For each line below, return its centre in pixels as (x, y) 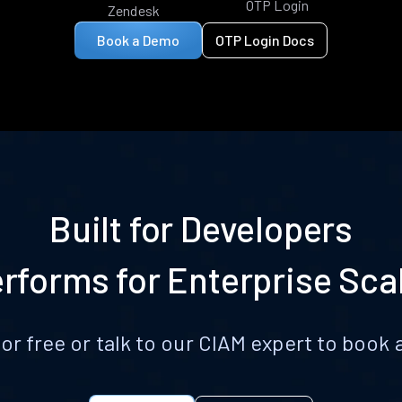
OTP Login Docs (265, 39)
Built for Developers (201, 227)
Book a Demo (138, 39)
